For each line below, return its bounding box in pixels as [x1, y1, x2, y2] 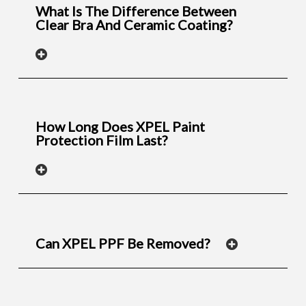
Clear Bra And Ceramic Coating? [35, 16, 232, 33]
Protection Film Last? [35, 132, 167, 149]
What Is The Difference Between [35, 3, 236, 20]
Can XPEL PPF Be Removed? [35, 234, 210, 251]
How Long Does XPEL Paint [35, 118, 205, 135]
